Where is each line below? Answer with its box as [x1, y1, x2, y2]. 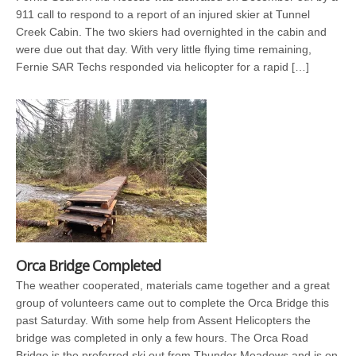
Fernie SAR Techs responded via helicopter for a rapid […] [16, 60, 309, 73]
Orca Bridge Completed [16, 255, 161, 275]
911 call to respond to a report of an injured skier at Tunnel [16, 7, 310, 21]
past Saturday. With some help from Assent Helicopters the [16, 313, 311, 327]
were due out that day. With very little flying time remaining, [16, 42, 311, 56]
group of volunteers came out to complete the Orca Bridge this [16, 296, 329, 309]
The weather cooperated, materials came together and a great [16, 278, 330, 292]
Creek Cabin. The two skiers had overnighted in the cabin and [16, 25, 327, 38]
